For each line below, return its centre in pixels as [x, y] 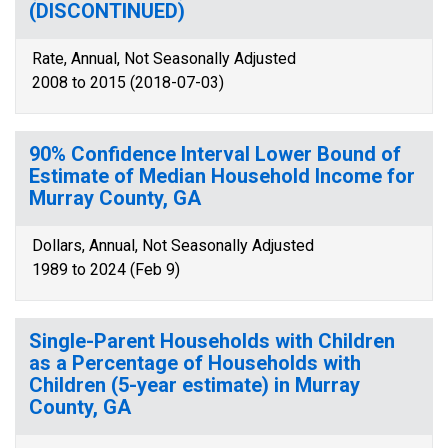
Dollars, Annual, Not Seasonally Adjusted [173, 245]
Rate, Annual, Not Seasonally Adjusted [164, 58]
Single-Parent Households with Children [212, 341]
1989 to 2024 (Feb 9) [106, 269]
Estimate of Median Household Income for [222, 176]
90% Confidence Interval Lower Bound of [215, 154]
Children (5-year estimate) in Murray [194, 385]
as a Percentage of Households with [195, 363]
